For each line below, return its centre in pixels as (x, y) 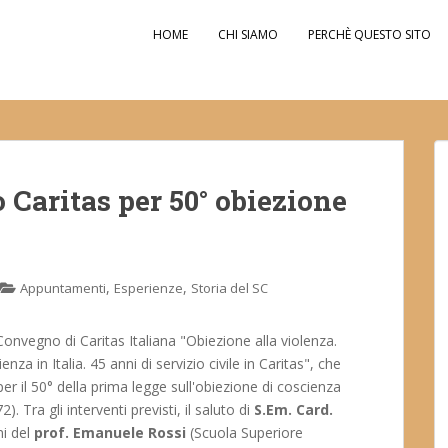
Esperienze (148, 288)
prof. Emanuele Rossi (110, 432)
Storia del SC (229, 288)
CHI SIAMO (248, 34)
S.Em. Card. (293, 409)
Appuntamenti (63, 288)
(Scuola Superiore (244, 432)
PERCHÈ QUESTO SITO (369, 34)
